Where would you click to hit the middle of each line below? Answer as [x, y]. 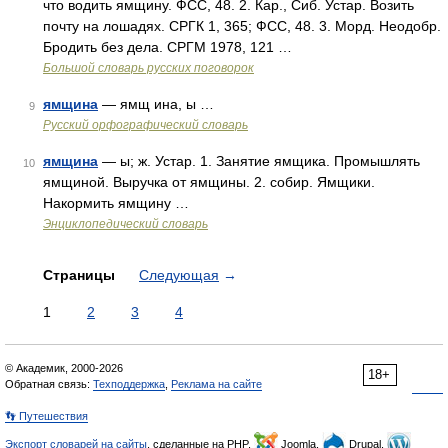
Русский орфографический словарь [145, 125]
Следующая [179, 275]
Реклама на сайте [216, 384]
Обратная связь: [49, 384]
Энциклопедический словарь [125, 224]
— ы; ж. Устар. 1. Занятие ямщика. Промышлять [259, 161]
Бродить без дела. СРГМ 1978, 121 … [167, 47]
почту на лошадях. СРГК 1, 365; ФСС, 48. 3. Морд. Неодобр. [242, 26]
